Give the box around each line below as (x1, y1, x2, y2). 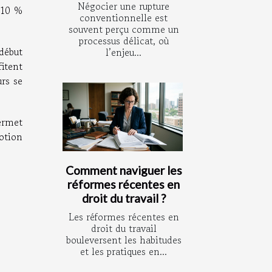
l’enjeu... (106, 45, 141, 60)
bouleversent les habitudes (66, 233, 182, 248)
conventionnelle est (80, 10, 168, 25)
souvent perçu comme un (68, 22, 179, 37)
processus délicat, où (78, 33, 169, 49)
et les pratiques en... (80, 244, 167, 259)
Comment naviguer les (65, 163, 182, 178)
